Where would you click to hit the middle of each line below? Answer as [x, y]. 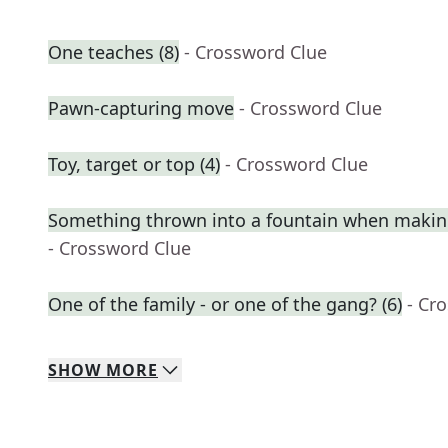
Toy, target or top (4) [134, 164]
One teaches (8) [113, 52]
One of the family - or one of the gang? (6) [225, 304]
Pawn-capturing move [141, 108]
